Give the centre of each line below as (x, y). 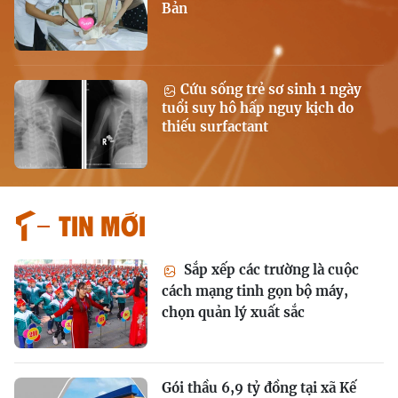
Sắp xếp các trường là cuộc (270, 270)
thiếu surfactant (215, 127)
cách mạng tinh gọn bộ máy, (255, 291)
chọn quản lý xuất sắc (233, 313)
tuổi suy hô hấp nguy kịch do (258, 108)
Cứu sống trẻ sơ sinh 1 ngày (269, 90)
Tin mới (102, 225)
